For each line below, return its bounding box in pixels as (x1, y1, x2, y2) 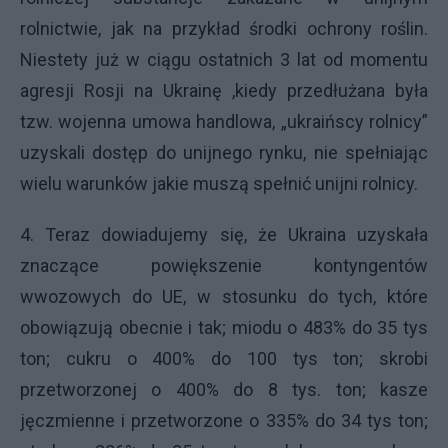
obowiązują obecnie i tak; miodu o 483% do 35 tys (20, 316, 428, 338)
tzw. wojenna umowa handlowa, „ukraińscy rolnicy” (20, 110, 428, 132)
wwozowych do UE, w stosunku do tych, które (20, 285, 428, 307)
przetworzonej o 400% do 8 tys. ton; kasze (20, 378, 428, 400)
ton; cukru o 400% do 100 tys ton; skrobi (20, 347, 428, 369)
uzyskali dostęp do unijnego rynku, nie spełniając (20, 141, 428, 163)
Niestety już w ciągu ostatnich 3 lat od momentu (20, 48, 428, 70)
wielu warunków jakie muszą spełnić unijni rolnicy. (20, 172, 418, 194)
